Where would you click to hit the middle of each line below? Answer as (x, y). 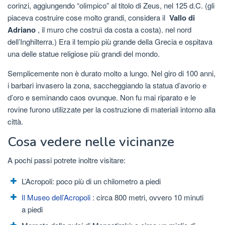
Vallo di (182, 17)
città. (15, 121)
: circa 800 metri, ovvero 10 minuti (147, 197)
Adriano (22, 29)
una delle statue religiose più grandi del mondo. (84, 53)
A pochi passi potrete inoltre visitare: (67, 160)
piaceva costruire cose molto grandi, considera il (88, 17)
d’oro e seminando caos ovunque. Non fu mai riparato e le (102, 97)
